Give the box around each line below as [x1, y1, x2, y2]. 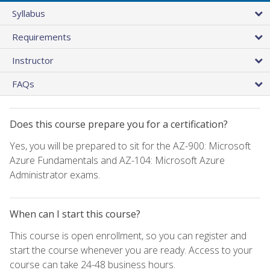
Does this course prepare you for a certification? [10, 117, 228, 131]
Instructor [12, 54, 54, 66]
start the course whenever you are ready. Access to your [10, 243, 253, 257]
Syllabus [12, 7, 45, 19]
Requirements [12, 30, 71, 43]
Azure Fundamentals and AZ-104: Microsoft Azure [10, 153, 225, 167]
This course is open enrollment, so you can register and [10, 228, 246, 242]
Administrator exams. [10, 168, 100, 181]
